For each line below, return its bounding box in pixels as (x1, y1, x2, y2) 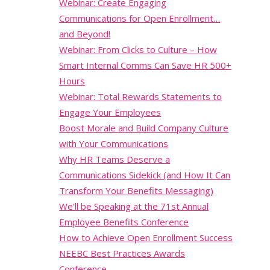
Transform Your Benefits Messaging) (59, 184, 214, 197)
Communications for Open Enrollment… (59, 12, 221, 25)
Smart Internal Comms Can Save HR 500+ (59, 59, 232, 72)
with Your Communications (59, 137, 169, 150)
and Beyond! (59, 28, 111, 40)
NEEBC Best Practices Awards (59, 247, 186, 260)
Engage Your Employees (59, 106, 162, 119)
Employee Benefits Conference (59, 216, 189, 228)
